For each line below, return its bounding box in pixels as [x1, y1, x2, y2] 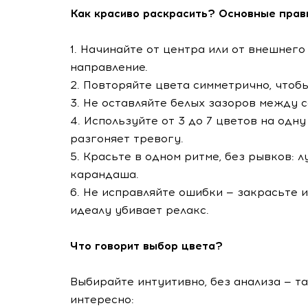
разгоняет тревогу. [70, 132, 184, 145]
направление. [70, 60, 148, 74]
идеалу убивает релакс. [70, 203, 209, 217]
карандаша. [70, 168, 139, 181]
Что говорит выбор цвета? [70, 239, 223, 252]
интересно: [70, 293, 134, 306]
